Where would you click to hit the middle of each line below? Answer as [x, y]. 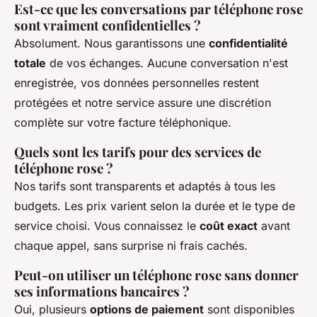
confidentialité [248, 44]
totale [30, 63]
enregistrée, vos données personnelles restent [137, 83]
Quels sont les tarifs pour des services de [138, 152]
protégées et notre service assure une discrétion [143, 103]
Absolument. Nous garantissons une [111, 44]
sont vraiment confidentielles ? [108, 25]
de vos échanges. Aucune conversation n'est [167, 63]
